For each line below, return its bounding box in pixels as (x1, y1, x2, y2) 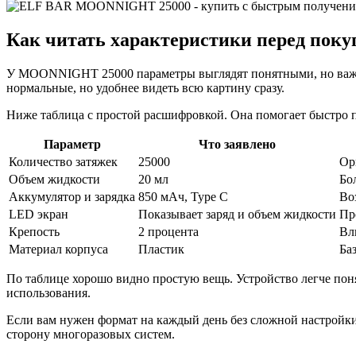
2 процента (138, 225, 199, 239)
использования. (6, 286, 91, 300)
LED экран (9, 207, 68, 222)
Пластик (138, 242, 184, 257)
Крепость (9, 225, 60, 239)
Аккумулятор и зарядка (9, 190, 135, 204)
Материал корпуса (9, 242, 108, 257)
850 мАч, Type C (138, 190, 228, 204)
